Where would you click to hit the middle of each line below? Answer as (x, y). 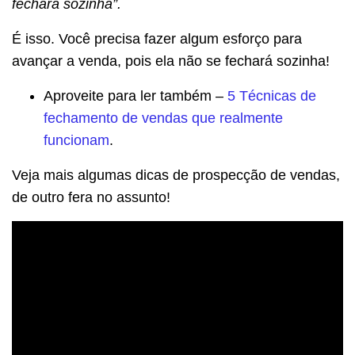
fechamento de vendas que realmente (163, 118)
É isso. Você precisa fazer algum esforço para (157, 38)
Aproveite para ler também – (136, 95)
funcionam (76, 140)
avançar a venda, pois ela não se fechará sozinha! (171, 61)
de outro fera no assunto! (91, 197)
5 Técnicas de (272, 95)
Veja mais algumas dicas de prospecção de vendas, (176, 175)
